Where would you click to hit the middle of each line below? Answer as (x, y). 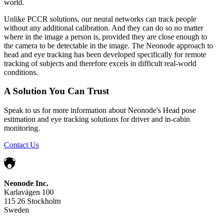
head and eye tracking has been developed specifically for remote (105, 54)
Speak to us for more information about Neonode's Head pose (100, 110)
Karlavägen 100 (29, 192)
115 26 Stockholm (32, 201)
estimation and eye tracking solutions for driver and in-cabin (97, 119)
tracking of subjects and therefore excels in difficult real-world (100, 63)
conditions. (21, 72)
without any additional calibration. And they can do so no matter (104, 28)
